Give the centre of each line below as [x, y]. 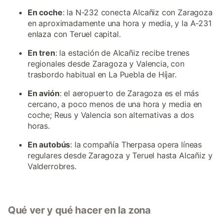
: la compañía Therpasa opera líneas [136, 145]
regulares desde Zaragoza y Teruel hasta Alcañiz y [120, 155]
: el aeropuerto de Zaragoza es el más [129, 93]
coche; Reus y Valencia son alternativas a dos [111, 115]
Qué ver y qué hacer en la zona [79, 210]
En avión [44, 93]
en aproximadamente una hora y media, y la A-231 [120, 23]
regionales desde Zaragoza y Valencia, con [106, 64]
